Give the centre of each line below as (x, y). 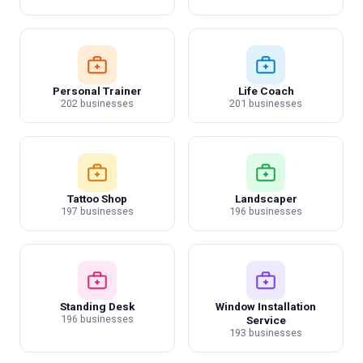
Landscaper (266, 199)
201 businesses (266, 103)
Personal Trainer (97, 91)
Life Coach (266, 91)
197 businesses (97, 211)
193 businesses (266, 333)
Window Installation (266, 306)
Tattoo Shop (97, 199)
